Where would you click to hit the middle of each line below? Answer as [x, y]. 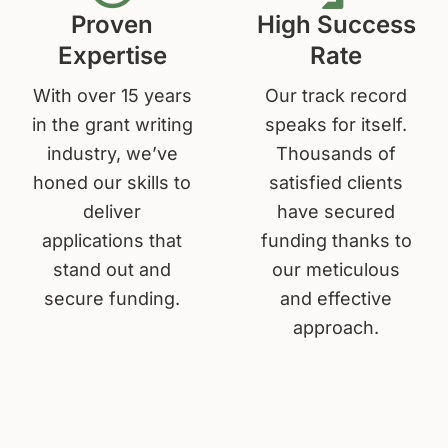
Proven [112, 24]
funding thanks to [336, 240]
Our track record [336, 95]
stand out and [112, 269]
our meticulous [336, 269]
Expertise [112, 55]
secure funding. [112, 298]
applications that [112, 240]
